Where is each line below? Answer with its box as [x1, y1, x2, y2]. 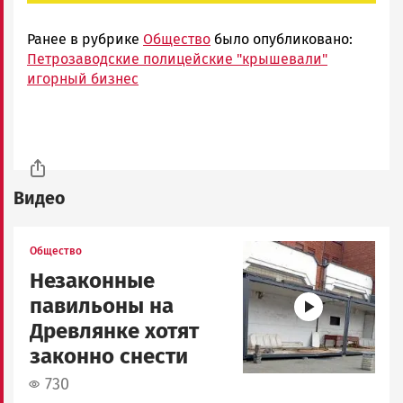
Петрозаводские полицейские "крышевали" [27, 49, 327, 67]
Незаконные [30, 267, 155, 293]
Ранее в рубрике [27, 30, 143, 48]
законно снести [30, 343, 188, 369]
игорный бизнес [27, 69, 139, 87]
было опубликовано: [210, 30, 353, 48]
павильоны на [30, 292, 174, 318]
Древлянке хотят [30, 318, 199, 344]
